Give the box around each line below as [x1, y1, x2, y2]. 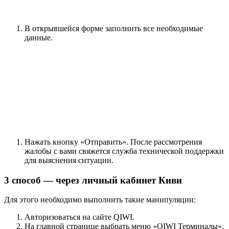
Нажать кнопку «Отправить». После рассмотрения [25, 138, 202, 146]
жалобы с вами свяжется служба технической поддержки [25, 147, 224, 155]
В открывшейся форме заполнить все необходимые [25, 24, 203, 33]
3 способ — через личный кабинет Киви [4, 174, 182, 186]
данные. [25, 33, 53, 42]
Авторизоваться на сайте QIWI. [25, 213, 134, 222]
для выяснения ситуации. [25, 156, 113, 165]
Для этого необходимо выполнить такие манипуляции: [4, 195, 196, 204]
